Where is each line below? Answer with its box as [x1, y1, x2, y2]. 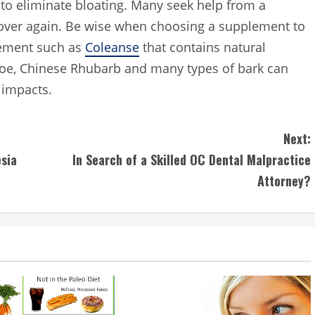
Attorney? [257, 171, 311, 190]
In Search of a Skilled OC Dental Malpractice [72, 150, 311, 169]
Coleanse [85, 38, 139, 56]
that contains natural [139, 38, 266, 56]
